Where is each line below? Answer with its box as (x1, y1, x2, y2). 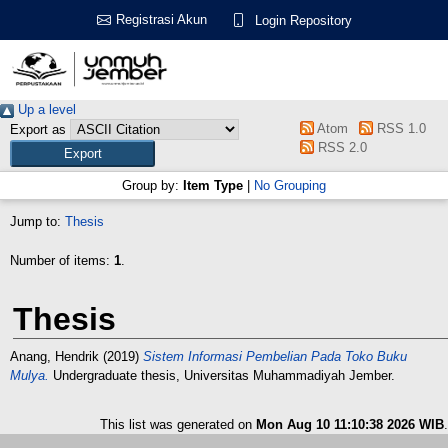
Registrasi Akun (115, 12, 207, 27)
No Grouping (254, 178, 326, 193)
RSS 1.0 (372, 121, 426, 136)
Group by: (122, 178, 183, 193)
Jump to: (10, 214, 65, 229)
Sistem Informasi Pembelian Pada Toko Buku (143, 349, 407, 364)
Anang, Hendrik (10, 349, 99, 364)
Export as (10, 122, 66, 137)
